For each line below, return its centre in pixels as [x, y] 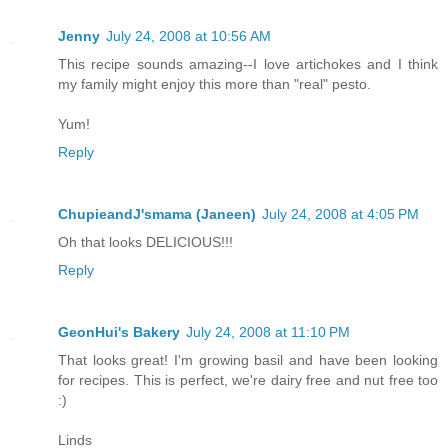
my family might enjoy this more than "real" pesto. [214, 83]
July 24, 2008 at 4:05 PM [340, 213]
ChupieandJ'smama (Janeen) [157, 213]
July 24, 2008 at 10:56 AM [188, 35]
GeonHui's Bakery [119, 331]
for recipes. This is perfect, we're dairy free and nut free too [248, 379]
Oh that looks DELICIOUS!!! [145, 241]
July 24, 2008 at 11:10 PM [268, 331]
